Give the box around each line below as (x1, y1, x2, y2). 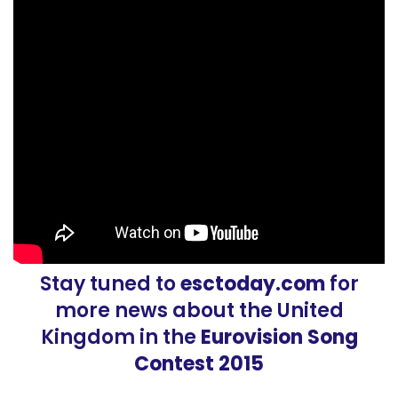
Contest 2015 (134, 350, 264, 378)
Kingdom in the (40, 323, 201, 352)
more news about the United (54, 297, 344, 325)
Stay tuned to (39, 270, 176, 298)
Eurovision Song (200, 323, 358, 352)
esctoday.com (175, 270, 325, 298)
